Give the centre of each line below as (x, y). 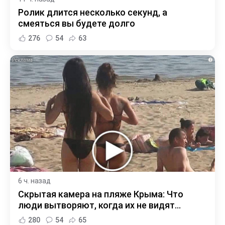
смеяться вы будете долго (77, 23)
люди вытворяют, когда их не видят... (99, 205)
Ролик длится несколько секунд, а (93, 12)
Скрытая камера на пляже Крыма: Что (101, 194)
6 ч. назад (34, 181)
